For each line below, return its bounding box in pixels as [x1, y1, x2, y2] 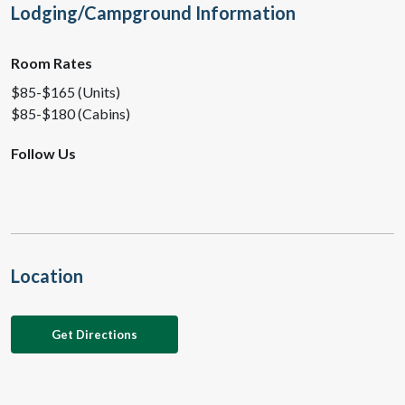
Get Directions [52, 327, 137, 342]
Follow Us [11, 145, 76, 162]
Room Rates [11, 54, 92, 71]
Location [11, 265, 83, 287]
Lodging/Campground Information [11, 2, 296, 24]
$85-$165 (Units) [11, 83, 120, 100]
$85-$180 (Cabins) [11, 105, 130, 122]
